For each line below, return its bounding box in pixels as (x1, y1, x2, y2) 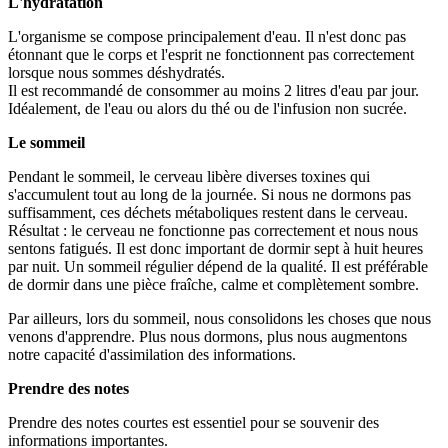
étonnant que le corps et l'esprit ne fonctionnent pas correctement (8, 45, 414, 63)
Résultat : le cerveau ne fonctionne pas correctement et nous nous (8, 221, 418, 239)
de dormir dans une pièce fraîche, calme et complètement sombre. (8, 275, 419, 293)
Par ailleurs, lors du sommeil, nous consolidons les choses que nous (8, 309, 431, 327)
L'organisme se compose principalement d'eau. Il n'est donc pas (8, 27, 406, 45)
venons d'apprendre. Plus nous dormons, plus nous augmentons (8, 327, 407, 345)
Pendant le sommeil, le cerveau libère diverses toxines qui (8, 167, 370, 185)
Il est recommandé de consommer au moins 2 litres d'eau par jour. (8, 81, 419, 99)
